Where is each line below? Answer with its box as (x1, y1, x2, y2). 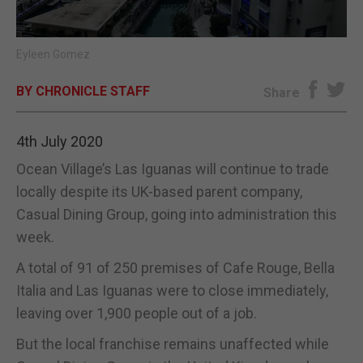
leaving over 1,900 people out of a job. (16, 304, 257, 322)
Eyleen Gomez (16, 47, 90, 61)
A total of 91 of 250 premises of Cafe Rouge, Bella (16, 258, 335, 276)
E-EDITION (150, 21, 213, 38)
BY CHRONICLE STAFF (16, 83, 150, 99)
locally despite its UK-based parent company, (16, 182, 302, 200)
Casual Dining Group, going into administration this (16, 205, 337, 223)
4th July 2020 (16, 132, 103, 150)
